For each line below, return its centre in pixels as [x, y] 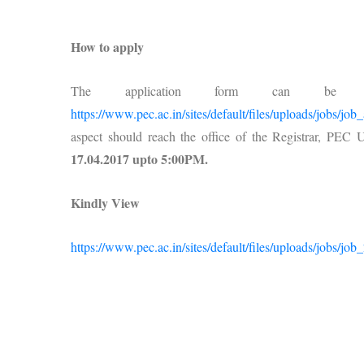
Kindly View [105, 203]
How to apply [107, 47]
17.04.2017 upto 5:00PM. [139, 159]
